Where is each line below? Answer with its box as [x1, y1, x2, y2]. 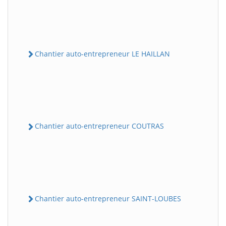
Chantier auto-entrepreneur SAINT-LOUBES [35, 193, 181, 203]
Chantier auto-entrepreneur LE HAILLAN [35, 49, 170, 59]
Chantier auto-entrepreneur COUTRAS [35, 121, 164, 131]
